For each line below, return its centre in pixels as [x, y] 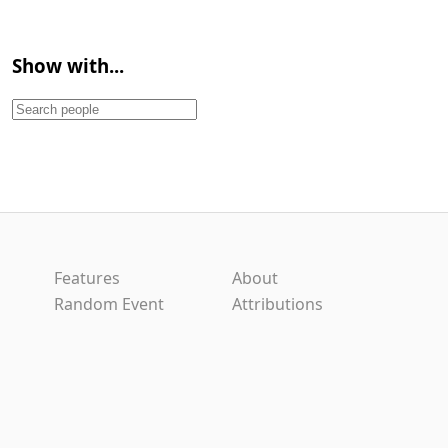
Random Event [109, 303]
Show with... [68, 66]
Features [87, 277]
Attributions [277, 303]
